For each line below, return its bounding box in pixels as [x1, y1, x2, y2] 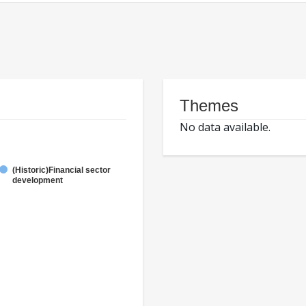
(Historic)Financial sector [12, 165, 111, 176]
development [12, 176, 63, 186]
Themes [180, 96, 238, 115]
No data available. [180, 120, 270, 135]
